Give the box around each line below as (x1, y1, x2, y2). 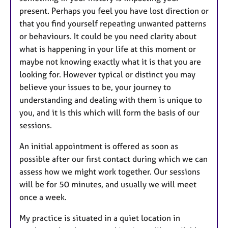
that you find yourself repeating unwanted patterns (19, 18, 206, 29)
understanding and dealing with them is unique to (19, 95, 202, 105)
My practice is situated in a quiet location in (19, 213, 180, 223)
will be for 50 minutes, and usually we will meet (19, 179, 196, 190)
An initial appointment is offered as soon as (19, 141, 178, 152)
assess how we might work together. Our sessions (19, 166, 200, 177)
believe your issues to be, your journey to (19, 82, 171, 93)
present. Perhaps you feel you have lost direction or (19, 6, 209, 16)
